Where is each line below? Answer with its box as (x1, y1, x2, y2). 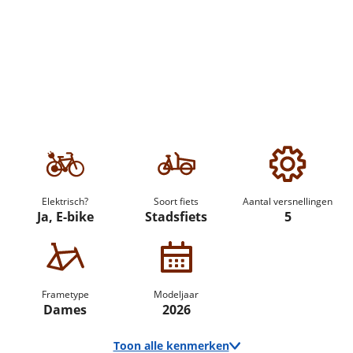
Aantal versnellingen (243, 195, 333, 208)
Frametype (41, 288, 89, 301)
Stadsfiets (145, 208, 208, 225)
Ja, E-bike (36, 208, 94, 225)
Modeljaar (154, 288, 199, 301)
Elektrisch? (42, 195, 89, 208)
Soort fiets (154, 195, 199, 208)
